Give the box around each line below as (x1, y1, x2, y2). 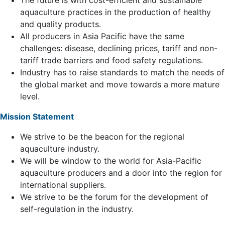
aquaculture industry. (20, 144, 99, 154)
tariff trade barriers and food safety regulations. (20, 55, 203, 65)
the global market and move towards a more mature (20, 79, 219, 89)
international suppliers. (20, 180, 106, 190)
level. (20, 91, 40, 101)
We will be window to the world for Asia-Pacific (20, 156, 201, 166)
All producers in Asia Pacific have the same (20, 31, 184, 41)
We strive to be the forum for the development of (20, 192, 208, 202)
